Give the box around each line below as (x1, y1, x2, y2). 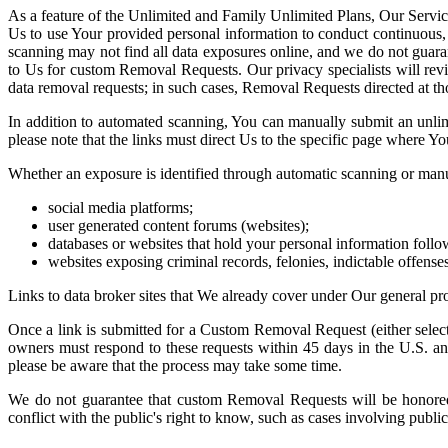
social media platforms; (48, 199, 193, 217)
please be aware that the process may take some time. (8, 357, 346, 375)
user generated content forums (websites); (48, 217, 313, 235)
